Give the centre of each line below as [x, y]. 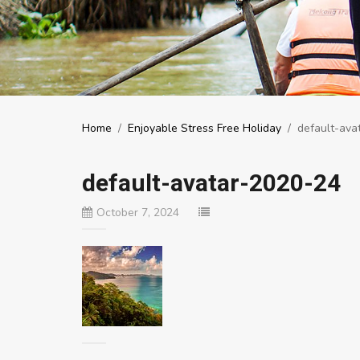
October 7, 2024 [138, 213]
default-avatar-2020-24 [211, 183]
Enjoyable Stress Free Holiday [205, 128]
